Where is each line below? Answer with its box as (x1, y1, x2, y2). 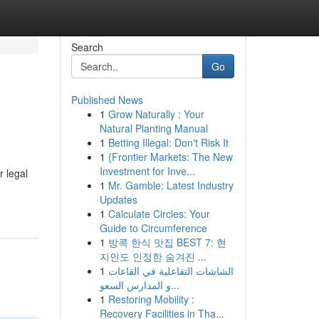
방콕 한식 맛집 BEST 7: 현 (108, 235, 226, 249)
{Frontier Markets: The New (108, 150, 233, 164)
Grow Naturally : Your (108, 107, 204, 121)
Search (70, 40, 103, 54)
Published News (70, 93, 143, 107)
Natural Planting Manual (99, 121, 208, 135)
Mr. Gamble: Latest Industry (108, 178, 234, 192)
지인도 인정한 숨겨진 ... (99, 249, 206, 263)
